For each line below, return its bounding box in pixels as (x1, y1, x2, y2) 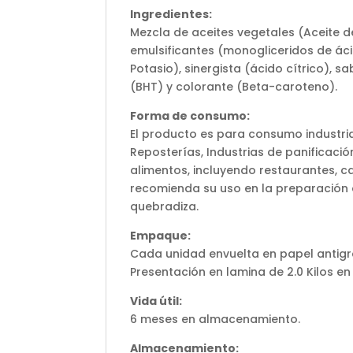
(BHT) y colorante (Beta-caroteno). (130, 78, 338, 95)
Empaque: (130, 227, 191, 243)
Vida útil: (130, 292, 183, 309)
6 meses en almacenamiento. (130, 310, 301, 327)
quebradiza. (130, 198, 199, 214)
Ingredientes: (130, 6, 213, 22)
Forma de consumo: (130, 107, 251, 124)
